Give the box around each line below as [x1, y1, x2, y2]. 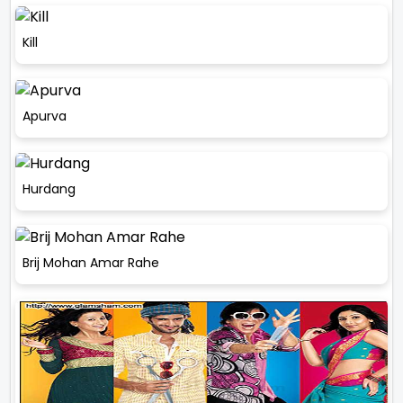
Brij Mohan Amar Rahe [22, 253, 159, 272]
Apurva [22, 106, 67, 125]
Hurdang [22, 180, 76, 199]
